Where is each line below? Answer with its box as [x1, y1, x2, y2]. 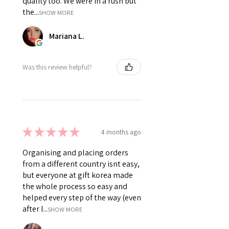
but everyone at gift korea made [22, 170, 133, 181]
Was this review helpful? [22, 62, 92, 72]
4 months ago [101, 127, 141, 136]
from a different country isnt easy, [22, 158, 140, 170]
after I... [22, 203, 48, 215]
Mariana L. [49, 31, 84, 42]
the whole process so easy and [22, 181, 127, 192]
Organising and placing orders [22, 147, 128, 158]
